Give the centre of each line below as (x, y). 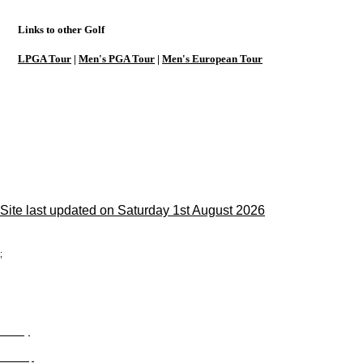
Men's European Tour (212, 59)
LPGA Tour (45, 59)
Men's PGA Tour (117, 59)
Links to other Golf (61, 30)
